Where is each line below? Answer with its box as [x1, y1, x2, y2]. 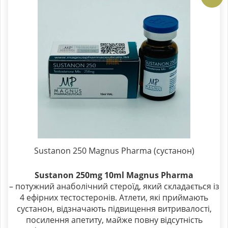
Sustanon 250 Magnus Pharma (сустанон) [34, 145, 194, 157]
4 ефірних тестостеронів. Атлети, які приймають [20, 192, 208, 204]
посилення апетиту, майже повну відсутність [25, 214, 203, 226]
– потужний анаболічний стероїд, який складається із [9, 181, 219, 192]
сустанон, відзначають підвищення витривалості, [16, 203, 212, 215]
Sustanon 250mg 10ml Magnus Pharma [35, 169, 193, 181]
